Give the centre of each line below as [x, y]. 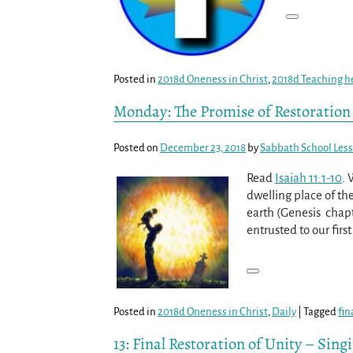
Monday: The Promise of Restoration [232, 111]
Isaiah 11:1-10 [308, 177]
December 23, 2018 [203, 147]
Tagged [320, 311]
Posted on [137, 147]
